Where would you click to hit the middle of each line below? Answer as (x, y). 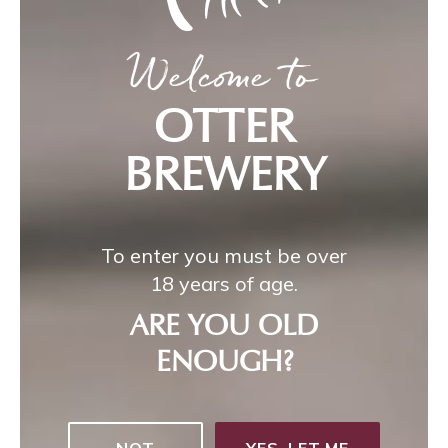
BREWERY (224, 177)
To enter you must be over (224, 255)
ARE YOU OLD (224, 327)
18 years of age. (224, 283)
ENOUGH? (224, 363)
